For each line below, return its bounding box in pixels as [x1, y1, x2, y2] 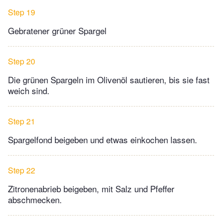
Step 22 [8, 165, 35, 176]
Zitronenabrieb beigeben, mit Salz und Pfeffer [8, 182, 174, 195]
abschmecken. [8, 193, 62, 206]
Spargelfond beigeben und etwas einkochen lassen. [8, 133, 197, 146]
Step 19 [8, 6, 35, 18]
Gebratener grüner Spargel [8, 24, 107, 37]
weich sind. [8, 84, 50, 97]
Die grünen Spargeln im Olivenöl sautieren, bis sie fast [8, 73, 210, 86]
